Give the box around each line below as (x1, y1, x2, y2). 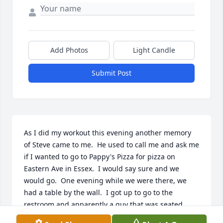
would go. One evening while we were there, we (24, 175, 187, 185)
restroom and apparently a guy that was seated (24, 199, 183, 209)
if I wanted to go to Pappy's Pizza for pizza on (24, 151, 175, 161)
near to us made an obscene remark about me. (24, 211, 181, 221)
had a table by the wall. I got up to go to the (24, 187, 173, 197)
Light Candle (133, 45, 175, 55)
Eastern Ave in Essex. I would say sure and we (24, 163, 179, 173)
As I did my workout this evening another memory (24, 127, 191, 137)
